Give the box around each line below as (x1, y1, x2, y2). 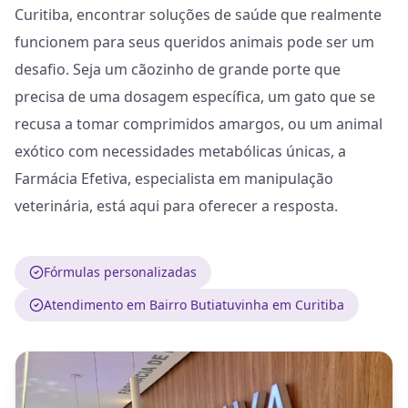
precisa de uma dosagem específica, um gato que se (15, 87, 375, 107)
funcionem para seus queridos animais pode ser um (15, 32, 374, 52)
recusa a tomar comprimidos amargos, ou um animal (15, 114, 382, 134)
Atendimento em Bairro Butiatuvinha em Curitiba (44, 296, 344, 313)
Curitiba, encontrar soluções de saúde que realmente (15, 5, 382, 25)
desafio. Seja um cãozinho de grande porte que (15, 59, 341, 79)
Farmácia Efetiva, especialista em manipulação (15, 168, 333, 189)
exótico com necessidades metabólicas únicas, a (15, 141, 346, 161)
